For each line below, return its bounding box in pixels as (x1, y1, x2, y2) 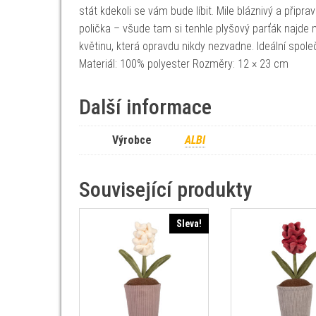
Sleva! (176, 218, 202, 229)
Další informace (79, 95, 212, 119)
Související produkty (79, 177, 252, 202)
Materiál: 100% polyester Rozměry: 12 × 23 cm (79, 57, 288, 71)
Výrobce (112, 133, 152, 147)
